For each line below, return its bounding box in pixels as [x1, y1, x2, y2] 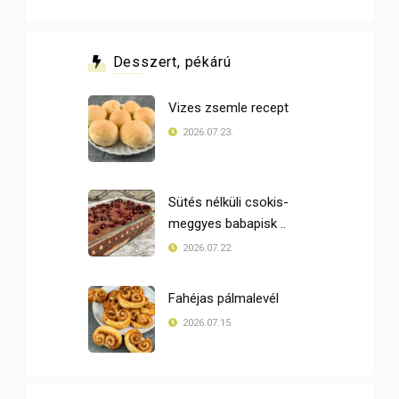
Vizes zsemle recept [168, 100, 289, 117]
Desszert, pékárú [112, 53, 232, 71]
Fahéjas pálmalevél [168, 290, 279, 307]
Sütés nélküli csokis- [168, 194, 289, 211]
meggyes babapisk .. [168, 216, 286, 232]
